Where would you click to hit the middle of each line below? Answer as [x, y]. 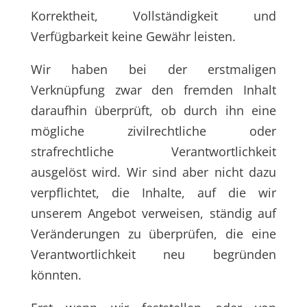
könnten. [56, 275]
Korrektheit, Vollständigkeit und [153, 16]
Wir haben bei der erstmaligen [153, 69]
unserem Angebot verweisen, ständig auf [153, 213]
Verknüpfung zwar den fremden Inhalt [153, 90]
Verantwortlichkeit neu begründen [153, 254]
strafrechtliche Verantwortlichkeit [153, 151]
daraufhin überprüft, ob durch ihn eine [153, 110]
